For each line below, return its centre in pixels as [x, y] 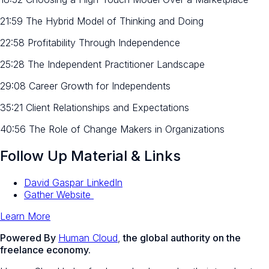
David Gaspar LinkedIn [73, 182]
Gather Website [59, 194]
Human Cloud [88, 237]
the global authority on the [181, 237]
